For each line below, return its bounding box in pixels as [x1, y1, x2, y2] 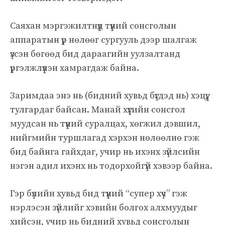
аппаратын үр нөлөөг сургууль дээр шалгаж [10, 34, 197, 46]
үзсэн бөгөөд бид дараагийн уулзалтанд [10, 48, 180, 60]
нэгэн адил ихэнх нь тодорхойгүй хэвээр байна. [10, 160, 212, 172]
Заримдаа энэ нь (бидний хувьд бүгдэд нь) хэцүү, [10, 89, 208, 101]
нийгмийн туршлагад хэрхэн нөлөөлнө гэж [10, 132, 199, 144]
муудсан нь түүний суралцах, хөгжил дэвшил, [10, 118, 200, 130]
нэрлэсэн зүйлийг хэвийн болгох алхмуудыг [10, 201, 197, 213]
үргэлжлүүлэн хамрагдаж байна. [10, 62, 139, 74]
